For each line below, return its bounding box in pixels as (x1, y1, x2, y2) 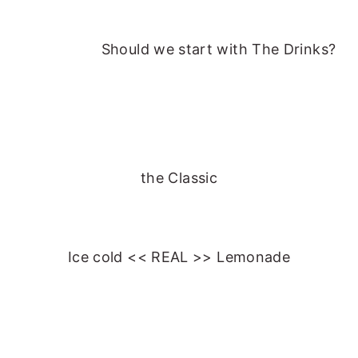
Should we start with (101, 41, 253, 58)
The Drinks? (252, 41, 340, 58)
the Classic (141, 169, 217, 186)
